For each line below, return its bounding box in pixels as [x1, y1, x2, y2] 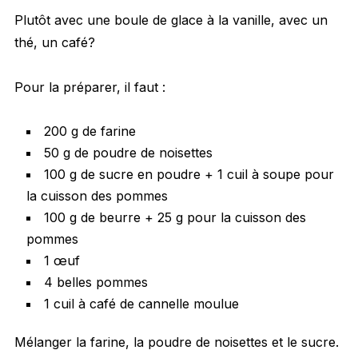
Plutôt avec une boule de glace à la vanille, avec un [14, 12, 328, 29]
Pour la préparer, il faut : [14, 79, 165, 96]
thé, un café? [14, 34, 95, 51]
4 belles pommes [43, 274, 148, 291]
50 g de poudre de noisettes [43, 145, 213, 161]
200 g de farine [43, 123, 136, 140]
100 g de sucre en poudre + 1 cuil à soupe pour [43, 166, 334, 183]
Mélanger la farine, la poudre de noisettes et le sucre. [14, 334, 339, 351]
